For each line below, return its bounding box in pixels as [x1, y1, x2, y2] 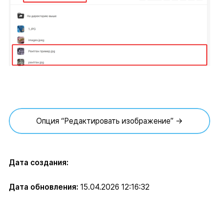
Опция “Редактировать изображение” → [36, 116, 183, 126]
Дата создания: [8, 157, 68, 167]
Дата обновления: [8, 182, 78, 192]
